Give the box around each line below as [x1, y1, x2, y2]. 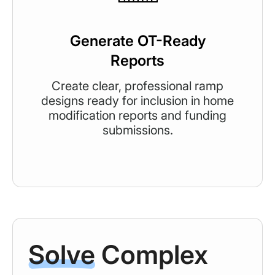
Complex [95, 238, 208, 270]
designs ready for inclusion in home [41, 93, 234, 108]
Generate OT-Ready [69, 31, 206, 50]
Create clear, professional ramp [52, 78, 223, 93]
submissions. [102, 122, 173, 137]
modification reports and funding [48, 107, 227, 123]
